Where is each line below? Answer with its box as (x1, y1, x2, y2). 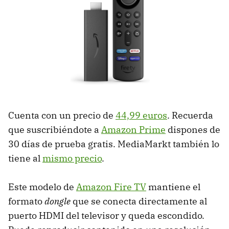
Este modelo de (8, 180, 76, 193)
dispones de (166, 123, 220, 135)
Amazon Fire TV (76, 180, 146, 193)
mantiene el (146, 180, 200, 193)
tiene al (8, 152, 42, 164)
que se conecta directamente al (71, 195, 207, 207)
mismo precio (42, 152, 102, 164)
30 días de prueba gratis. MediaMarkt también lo (8, 138, 219, 150)
